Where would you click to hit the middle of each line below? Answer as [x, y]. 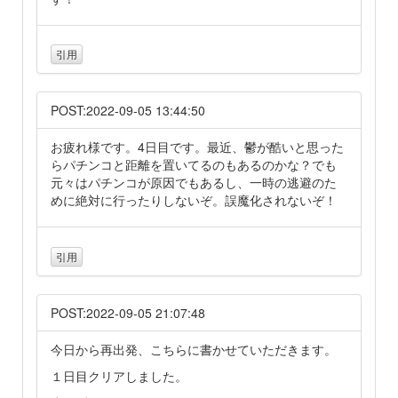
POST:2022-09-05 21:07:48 [128, 312]
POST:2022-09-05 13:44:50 [128, 111]
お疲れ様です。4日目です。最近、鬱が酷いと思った [197, 147]
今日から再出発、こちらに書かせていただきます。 [194, 349]
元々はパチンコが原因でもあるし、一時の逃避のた [194, 183]
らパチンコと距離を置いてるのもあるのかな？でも [194, 165]
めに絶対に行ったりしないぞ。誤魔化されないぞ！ [194, 200]
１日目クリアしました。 [119, 375]
